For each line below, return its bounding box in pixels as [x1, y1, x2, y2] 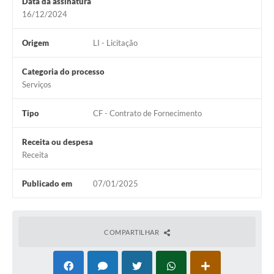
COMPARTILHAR [104, 228, 161, 237]
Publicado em [22, 179, 72, 189]
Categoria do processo [22, 67, 105, 77]
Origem [22, 38, 49, 48]
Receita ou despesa [22, 137, 93, 147]
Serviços [22, 80, 51, 90]
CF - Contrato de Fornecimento [92, 108, 202, 119]
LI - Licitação [92, 38, 138, 48]
